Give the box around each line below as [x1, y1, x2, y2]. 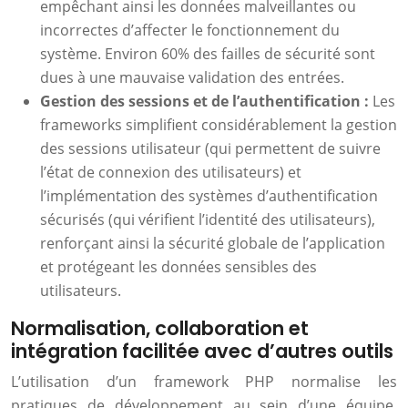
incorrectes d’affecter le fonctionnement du [40, 20, 340, 40]
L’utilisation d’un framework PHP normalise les [11, 372, 397, 392]
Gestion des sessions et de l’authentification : [40, 91, 372, 111]
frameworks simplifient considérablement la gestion [40, 115, 397, 135]
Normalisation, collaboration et [11, 315, 309, 342]
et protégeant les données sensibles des [40, 257, 317, 277]
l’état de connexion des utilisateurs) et [40, 162, 301, 182]
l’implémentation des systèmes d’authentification [40, 186, 378, 206]
